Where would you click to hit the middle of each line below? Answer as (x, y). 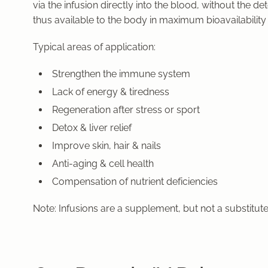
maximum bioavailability (213, 20)
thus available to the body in (96, 20)
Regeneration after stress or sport (126, 110)
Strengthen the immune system (121, 74)
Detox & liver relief (92, 128)
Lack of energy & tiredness (111, 92)
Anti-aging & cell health (103, 164)
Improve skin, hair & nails (106, 146)
